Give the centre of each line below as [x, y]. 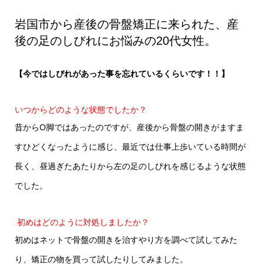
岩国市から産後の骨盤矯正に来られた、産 [126, 24]
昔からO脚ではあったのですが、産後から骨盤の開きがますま [129, 128]
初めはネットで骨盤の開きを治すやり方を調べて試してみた [126, 240]
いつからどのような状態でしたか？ [80, 110]
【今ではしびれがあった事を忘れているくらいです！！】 [122, 74]
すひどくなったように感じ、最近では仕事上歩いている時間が [130, 147]
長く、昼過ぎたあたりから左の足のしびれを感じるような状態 [130, 166]
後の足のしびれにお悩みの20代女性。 [115, 41]
